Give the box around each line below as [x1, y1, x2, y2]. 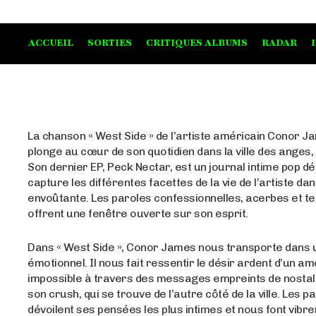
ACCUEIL [28, 37, 73, 50]
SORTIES [87, 37, 132, 50]
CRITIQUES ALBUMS [146, 37, 248, 50]
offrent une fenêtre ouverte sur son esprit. [28, 207, 248, 221]
